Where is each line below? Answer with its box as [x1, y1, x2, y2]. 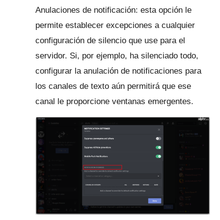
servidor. [35, 51, 70, 60]
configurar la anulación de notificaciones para [35, 66, 201, 76]
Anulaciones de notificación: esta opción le [35, 5, 192, 15]
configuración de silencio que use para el [35, 35, 185, 45]
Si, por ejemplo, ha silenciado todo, [70, 51, 198, 60]
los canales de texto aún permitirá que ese [35, 81, 191, 91]
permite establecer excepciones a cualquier [35, 20, 195, 30]
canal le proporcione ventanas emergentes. [35, 96, 193, 106]
